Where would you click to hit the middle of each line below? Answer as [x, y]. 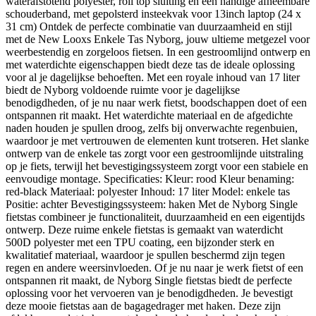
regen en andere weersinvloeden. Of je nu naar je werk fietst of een [154, 267]
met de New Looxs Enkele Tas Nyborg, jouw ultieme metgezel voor [158, 39]
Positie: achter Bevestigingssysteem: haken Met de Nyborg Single [152, 204]
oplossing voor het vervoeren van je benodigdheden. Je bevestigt [149, 293]
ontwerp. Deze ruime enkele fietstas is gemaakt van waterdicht [144, 229]
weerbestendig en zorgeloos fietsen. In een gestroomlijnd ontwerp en [158, 51]
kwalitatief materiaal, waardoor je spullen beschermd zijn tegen [145, 255]
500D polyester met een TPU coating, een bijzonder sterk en [140, 242]
